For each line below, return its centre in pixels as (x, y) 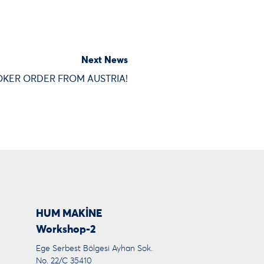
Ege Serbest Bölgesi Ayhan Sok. (94, 249)
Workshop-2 (66, 230)
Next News (105, 60)
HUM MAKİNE (69, 214)
